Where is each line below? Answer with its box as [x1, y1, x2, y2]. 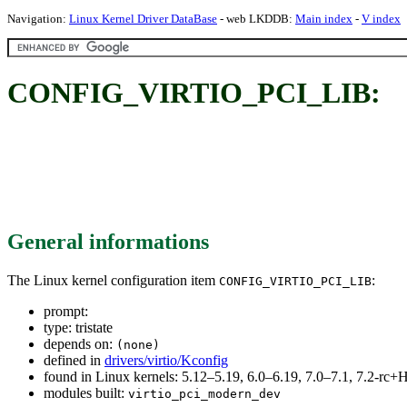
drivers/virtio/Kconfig [104, 352, 228, 368]
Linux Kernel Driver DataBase [69, 12, 217, 25]
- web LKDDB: [217, 12, 295, 25]
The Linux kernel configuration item [7, 272, 219, 288]
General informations [7, 229, 209, 253]
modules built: [44, 384, 128, 401]
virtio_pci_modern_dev [128, 386, 281, 401]
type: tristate [44, 319, 113, 335]
